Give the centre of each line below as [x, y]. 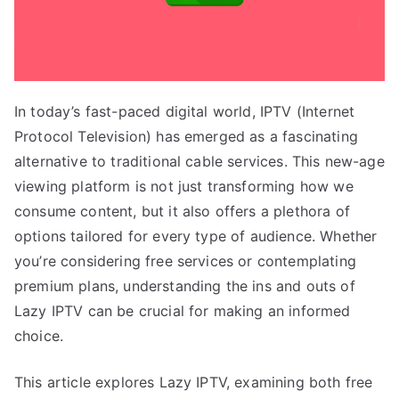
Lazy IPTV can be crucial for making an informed [183, 311]
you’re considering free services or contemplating [185, 261]
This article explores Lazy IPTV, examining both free [194, 383]
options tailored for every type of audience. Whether [196, 236]
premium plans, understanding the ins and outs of [185, 286]
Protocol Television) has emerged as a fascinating [186, 137]
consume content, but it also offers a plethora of [182, 212]
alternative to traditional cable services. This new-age [199, 162]
